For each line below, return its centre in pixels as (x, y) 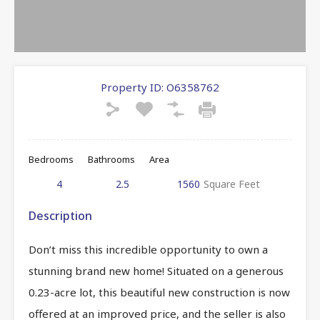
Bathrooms (111, 159)
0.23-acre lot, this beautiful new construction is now (159, 292)
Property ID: (132, 87)
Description (60, 215)
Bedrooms (51, 159)
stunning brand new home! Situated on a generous (156, 270)
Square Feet (232, 184)
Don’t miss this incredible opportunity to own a (148, 249)
